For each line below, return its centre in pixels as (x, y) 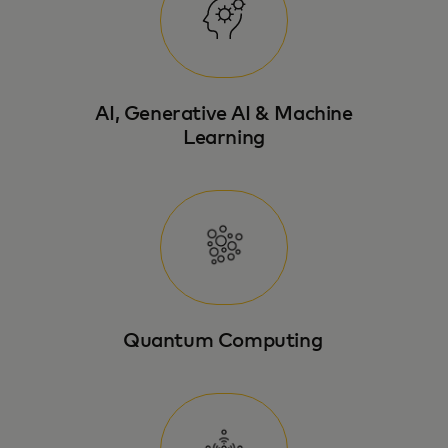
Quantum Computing (224, 341)
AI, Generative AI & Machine (224, 114)
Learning (224, 138)
